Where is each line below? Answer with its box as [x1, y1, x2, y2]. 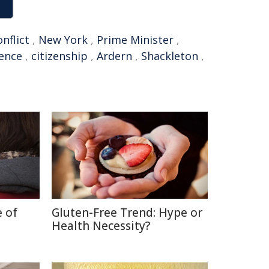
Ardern [97, 49, 132, 64]
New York [38, 32, 88, 47]
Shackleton [141, 49, 198, 64]
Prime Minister [97, 32, 174, 47]
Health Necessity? [52, 218, 150, 234]
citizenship [31, 49, 88, 64]
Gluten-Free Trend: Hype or [52, 205, 202, 221]
